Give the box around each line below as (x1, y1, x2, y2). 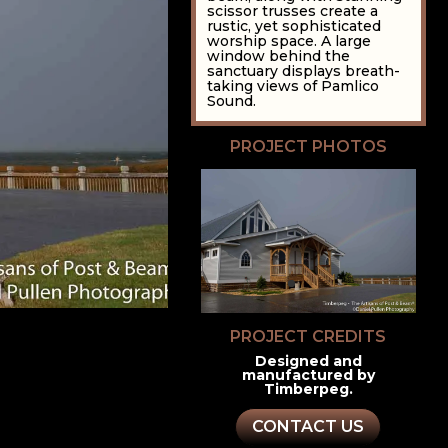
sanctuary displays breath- (207, 62, 401, 81)
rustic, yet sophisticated (207, 17, 382, 36)
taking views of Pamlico (207, 77, 380, 96)
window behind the (207, 47, 351, 66)
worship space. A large (207, 32, 372, 51)
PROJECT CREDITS (230, 326, 387, 346)
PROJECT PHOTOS (229, 136, 387, 156)
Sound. (207, 92, 257, 111)
